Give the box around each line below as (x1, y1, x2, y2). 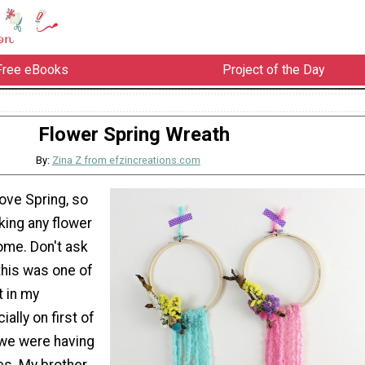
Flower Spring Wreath (37, 122, 230, 146)
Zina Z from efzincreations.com (51, 154, 200, 166)
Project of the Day (222, 62, 325, 78)
